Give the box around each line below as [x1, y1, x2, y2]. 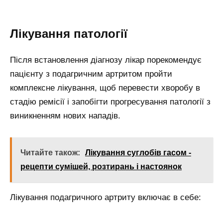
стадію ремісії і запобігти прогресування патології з [10, 97, 211, 107]
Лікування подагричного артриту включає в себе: [10, 192, 201, 202]
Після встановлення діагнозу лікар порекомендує [10, 55, 202, 65]
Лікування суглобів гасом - [85, 148, 191, 157]
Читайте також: [20, 148, 80, 157]
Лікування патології [10, 27, 127, 41]
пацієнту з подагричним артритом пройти [10, 69, 172, 79]
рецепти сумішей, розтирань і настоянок [20, 162, 182, 171]
